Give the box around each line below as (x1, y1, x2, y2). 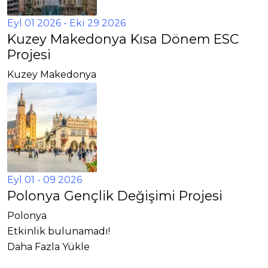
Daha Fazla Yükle (7, 241, 90, 252)
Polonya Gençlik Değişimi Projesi (7, 188, 223, 203)
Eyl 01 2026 (7, 17, 61, 29)
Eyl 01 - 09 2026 (7, 174, 82, 185)
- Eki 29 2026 (61, 17, 126, 29)
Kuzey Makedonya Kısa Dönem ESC (7, 31, 239, 47)
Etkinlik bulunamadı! (7, 226, 110, 237)
